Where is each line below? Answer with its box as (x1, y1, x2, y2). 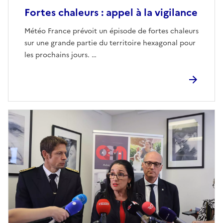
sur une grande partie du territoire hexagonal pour (24, 38, 196, 49)
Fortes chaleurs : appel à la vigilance (24, 5, 198, 20)
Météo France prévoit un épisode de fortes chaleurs (24, 26, 199, 37)
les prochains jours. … (24, 50, 97, 61)
